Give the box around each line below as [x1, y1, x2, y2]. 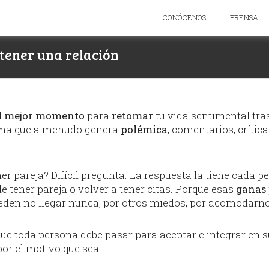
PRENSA [230, 13, 258, 22]
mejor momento [4, 109, 85, 122]
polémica [118, 122, 168, 136]
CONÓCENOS [163, 13, 206, 22]
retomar [112, 109, 153, 122]
